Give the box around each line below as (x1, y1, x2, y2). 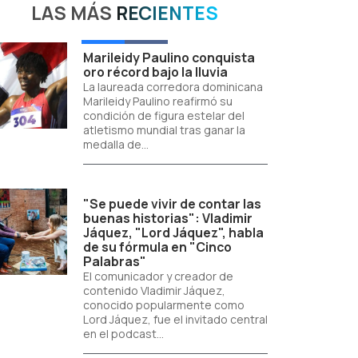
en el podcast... (82, 326, 164, 341)
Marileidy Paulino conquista (82, 49, 255, 66)
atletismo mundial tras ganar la (82, 122, 245, 137)
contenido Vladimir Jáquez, (82, 283, 225, 298)
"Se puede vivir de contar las (82, 195, 261, 213)
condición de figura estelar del (82, 108, 245, 123)
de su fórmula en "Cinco (82, 238, 232, 256)
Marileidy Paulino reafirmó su (82, 93, 233, 109)
